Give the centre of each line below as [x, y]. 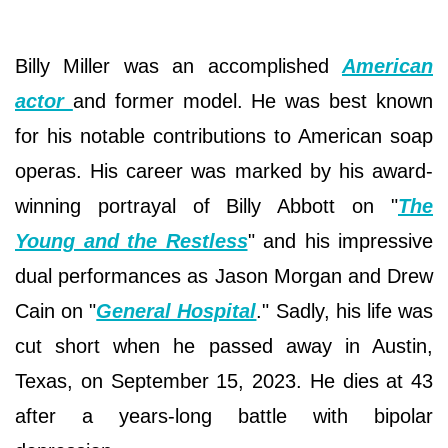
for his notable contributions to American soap [224, 135]
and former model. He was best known [253, 100]
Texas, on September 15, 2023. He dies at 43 [224, 380]
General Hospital [176, 310]
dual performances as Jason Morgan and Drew [224, 275]
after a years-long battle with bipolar [224, 415]
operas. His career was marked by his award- [224, 170]
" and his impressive [340, 240]
